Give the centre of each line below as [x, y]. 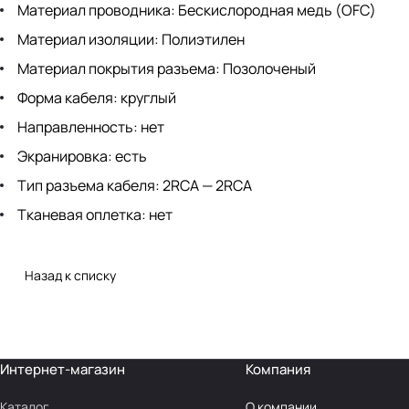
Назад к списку [70, 276]
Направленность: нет [89, 127]
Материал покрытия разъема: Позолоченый [165, 69]
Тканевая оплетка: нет [94, 215]
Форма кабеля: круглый [95, 98]
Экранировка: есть [81, 157]
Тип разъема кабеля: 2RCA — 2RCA [133, 186]
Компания [278, 370]
